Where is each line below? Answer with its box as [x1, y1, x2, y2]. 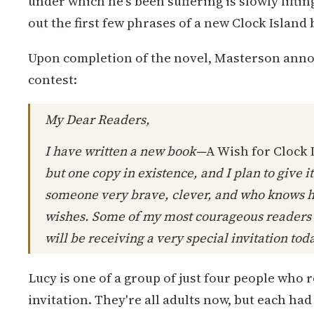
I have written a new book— [45, 142, 206, 160]
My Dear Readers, [45, 111, 150, 128]
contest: [28, 71, 77, 88]
